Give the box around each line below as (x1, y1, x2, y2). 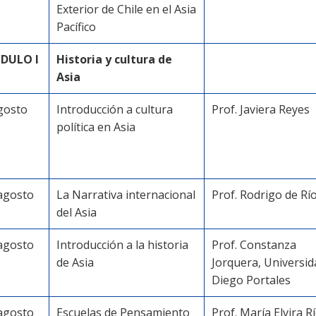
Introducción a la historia (56, 237, 188, 253)
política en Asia (56, 119, 135, 135)
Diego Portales (212, 272, 291, 288)
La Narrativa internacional (56, 187, 195, 202)
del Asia (56, 205, 97, 220)
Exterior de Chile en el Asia (56, 1, 196, 17)
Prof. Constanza (212, 237, 296, 253)
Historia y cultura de (56, 51, 172, 67)
